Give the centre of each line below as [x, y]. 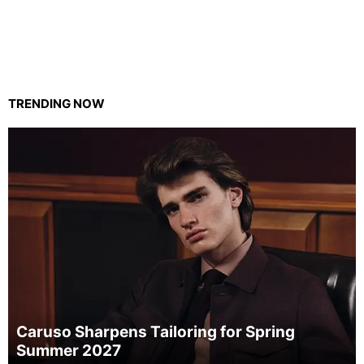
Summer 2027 [69, 350]
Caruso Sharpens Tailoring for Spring [156, 331]
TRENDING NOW [56, 103]
